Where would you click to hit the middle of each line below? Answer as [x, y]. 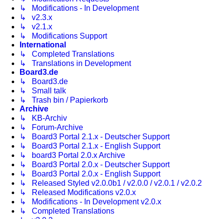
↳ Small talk [43, 91]
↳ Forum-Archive [51, 128]
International [43, 45]
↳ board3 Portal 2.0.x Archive [72, 155]
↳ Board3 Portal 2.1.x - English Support [90, 146]
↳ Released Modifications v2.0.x [78, 193]
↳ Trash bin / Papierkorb [64, 100]
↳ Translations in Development [75, 64]
